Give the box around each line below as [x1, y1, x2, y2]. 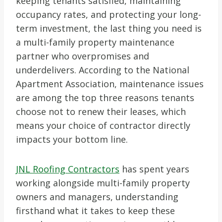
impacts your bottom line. [16, 133, 128, 145]
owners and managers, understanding [16, 190, 178, 203]
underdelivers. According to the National [16, 63, 189, 76]
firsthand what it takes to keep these [16, 204, 175, 217]
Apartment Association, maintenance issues [16, 77, 204, 90]
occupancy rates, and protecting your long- [16, 8, 201, 20]
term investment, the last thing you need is [16, 22, 202, 34]
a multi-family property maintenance [16, 36, 174, 48]
